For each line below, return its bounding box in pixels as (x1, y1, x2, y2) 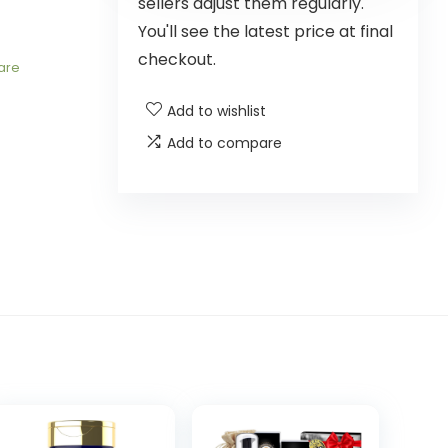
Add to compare (167, 132, 282, 153)
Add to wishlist (167, 100, 266, 121)
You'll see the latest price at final (138, 19, 393, 43)
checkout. (138, 47, 216, 71)
